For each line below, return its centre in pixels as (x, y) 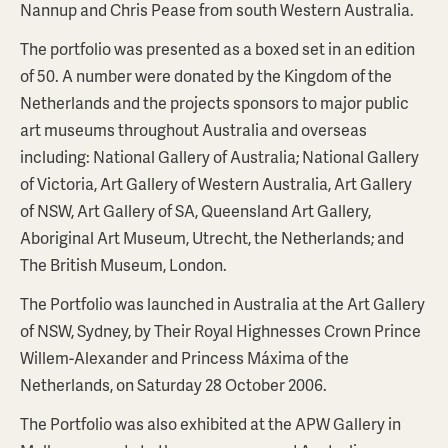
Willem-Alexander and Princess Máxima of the (184, 357)
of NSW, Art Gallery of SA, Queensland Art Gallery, (195, 210)
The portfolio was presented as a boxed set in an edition (217, 48)
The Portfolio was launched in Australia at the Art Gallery (222, 303)
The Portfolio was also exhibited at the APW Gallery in (210, 423)
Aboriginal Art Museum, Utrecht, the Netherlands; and (212, 237)
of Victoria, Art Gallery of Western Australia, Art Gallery (216, 183)
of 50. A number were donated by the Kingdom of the (206, 75)
